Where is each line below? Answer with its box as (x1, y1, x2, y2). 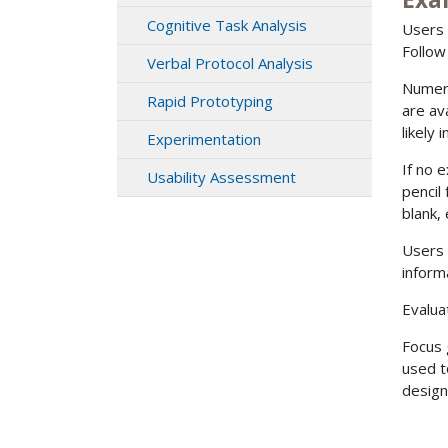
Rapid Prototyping (147, 91, 273, 112)
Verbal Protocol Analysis (147, 53, 313, 74)
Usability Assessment (147, 167, 296, 188)
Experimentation (147, 129, 261, 150)
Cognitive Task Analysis (147, 15, 307, 36)
